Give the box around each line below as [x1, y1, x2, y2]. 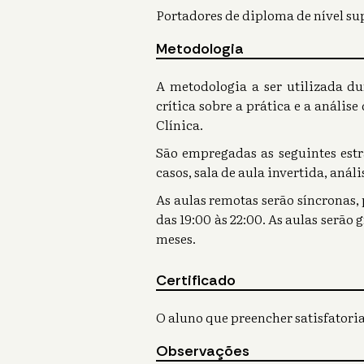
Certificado [156, 271, 236, 290]
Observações [156, 341, 249, 361]
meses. [156, 228, 198, 248]
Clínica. [156, 115, 203, 134]
